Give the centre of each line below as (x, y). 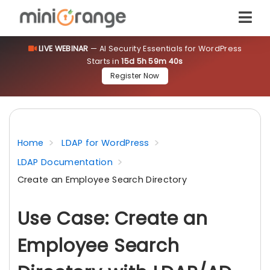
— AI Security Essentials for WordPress (165, 49)
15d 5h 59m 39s (152, 61)
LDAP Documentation (65, 162)
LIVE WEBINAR (64, 49)
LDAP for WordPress (105, 143)
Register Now (135, 76)
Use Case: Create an (112, 219)
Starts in (104, 61)
